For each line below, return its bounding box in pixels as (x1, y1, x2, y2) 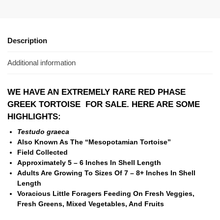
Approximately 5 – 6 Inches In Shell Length (17, 159, 161, 167)
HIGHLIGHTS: (7, 112, 61, 122)
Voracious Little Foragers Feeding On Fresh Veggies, (17, 190, 194, 198)
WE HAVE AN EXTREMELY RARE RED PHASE (7, 87, 186, 97)
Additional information (7, 58, 76, 67)
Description (7, 36, 47, 45)
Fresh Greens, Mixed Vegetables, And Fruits (17, 200, 164, 208)
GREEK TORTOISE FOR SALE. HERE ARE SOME (7, 100, 200, 110)
